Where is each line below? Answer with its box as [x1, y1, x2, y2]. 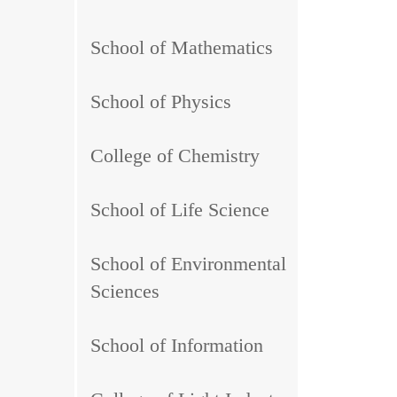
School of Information [90, 333, 263, 356]
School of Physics [90, 90, 231, 113]
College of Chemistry [90, 144, 260, 167]
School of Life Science [90, 198, 269, 221]
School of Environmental [90, 252, 286, 275]
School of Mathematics [90, 35, 273, 58]
